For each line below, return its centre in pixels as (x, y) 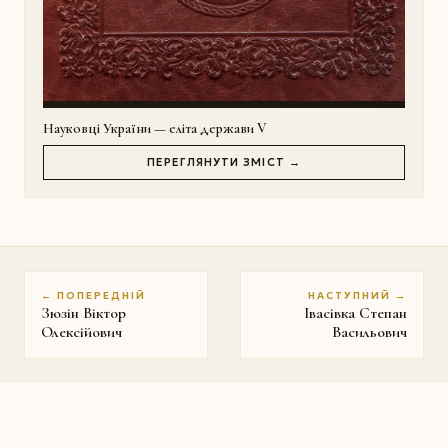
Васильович (369, 332)
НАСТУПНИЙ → (357, 296)
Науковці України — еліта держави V (154, 129)
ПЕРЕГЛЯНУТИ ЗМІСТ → (224, 161)
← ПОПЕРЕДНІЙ (93, 296)
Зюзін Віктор (83, 313)
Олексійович (81, 332)
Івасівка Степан (355, 313)
